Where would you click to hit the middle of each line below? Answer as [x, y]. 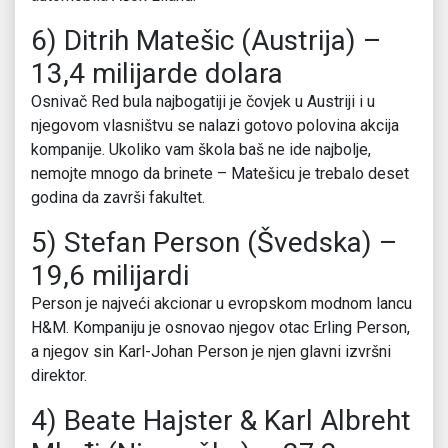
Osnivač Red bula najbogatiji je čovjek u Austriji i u [203, 102]
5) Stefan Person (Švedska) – [214, 243]
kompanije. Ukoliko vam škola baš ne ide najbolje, [201, 150]
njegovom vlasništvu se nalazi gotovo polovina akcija [215, 126]
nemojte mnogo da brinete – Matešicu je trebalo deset [220, 174]
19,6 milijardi [110, 276]
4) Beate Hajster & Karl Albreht [221, 421]
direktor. [59, 376]
